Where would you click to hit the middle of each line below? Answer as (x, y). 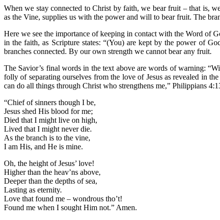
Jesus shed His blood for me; (48, 111)
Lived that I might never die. (48, 129)
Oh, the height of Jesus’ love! (49, 163)
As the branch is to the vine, (47, 137)
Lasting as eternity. (33, 190)
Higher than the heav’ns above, (52, 172)
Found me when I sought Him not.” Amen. (70, 207)
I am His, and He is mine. (43, 146)
